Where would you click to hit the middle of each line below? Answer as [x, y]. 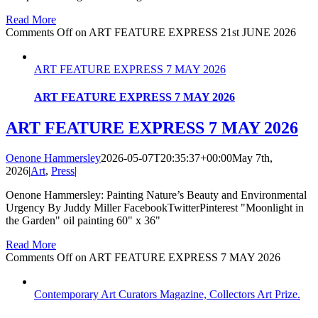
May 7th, [252, 158]
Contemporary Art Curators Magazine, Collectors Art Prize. [167, 295]
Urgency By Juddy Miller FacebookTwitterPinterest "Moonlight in [155, 208]
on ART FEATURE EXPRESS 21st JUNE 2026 [184, 32]
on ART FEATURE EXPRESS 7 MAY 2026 [176, 258]
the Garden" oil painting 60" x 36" [83, 221]
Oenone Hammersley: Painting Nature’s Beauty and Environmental [156, 195]
